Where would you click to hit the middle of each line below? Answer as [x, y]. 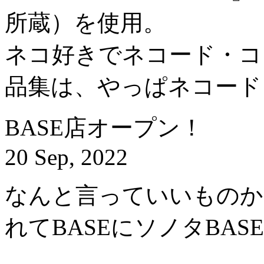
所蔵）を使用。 [85, 23]
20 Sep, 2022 [66, 157]
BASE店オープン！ [104, 128]
